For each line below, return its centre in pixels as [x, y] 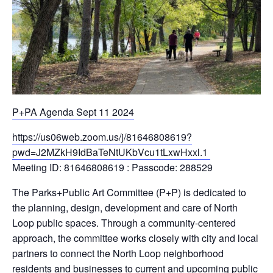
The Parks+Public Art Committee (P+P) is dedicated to [129, 193]
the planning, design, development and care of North [125, 208]
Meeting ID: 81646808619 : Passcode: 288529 [112, 168]
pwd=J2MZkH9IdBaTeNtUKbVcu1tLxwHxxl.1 [111, 152]
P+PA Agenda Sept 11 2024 [73, 112]
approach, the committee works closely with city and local [135, 238]
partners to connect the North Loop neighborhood [118, 253]
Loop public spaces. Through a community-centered [124, 223]
